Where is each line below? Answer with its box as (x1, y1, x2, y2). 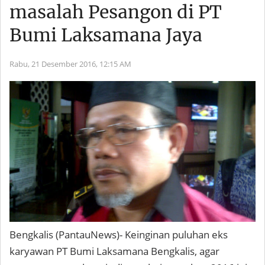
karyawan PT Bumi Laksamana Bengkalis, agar (9, 244, 219, 258)
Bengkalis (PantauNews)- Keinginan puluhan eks (9, 228, 228, 242)
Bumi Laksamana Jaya (9, 24, 202, 47)
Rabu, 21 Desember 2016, (9, 59, 99, 70)
